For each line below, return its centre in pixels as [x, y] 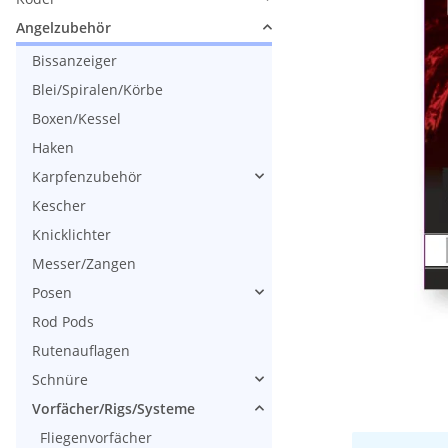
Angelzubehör [63, 27]
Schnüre [60, 379]
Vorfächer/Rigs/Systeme [113, 408]
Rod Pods [63, 321]
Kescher [59, 205]
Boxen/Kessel [76, 118]
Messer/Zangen [84, 263]
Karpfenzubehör [87, 176]
